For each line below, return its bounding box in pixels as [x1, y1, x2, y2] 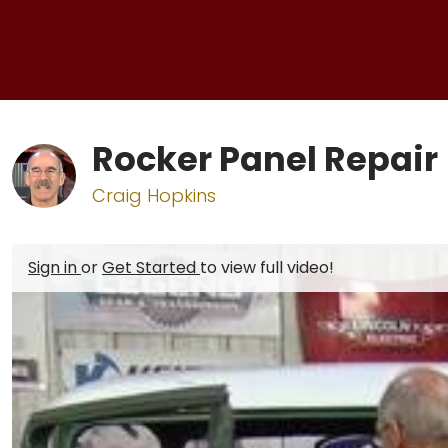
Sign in [28, 256, 81, 279]
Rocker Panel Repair [92, 136, 438, 183]
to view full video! [200, 256, 334, 279]
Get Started [102, 256, 200, 279]
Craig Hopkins [92, 183, 216, 208]
